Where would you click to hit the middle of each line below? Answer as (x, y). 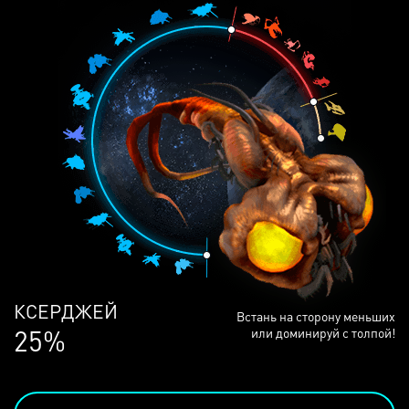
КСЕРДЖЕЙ (66, 311)
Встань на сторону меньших (316, 316)
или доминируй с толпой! (323, 332)
